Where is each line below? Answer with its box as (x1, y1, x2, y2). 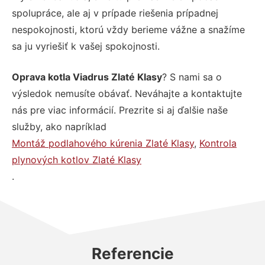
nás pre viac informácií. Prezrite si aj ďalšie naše (12, 104, 228, 116)
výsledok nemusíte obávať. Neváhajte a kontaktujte (12, 87, 242, 99)
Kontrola (199, 137, 237, 149)
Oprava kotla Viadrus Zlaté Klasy (12, 70, 162, 83)
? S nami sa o (162, 70, 222, 83)
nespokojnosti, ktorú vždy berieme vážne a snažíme (12, 23, 245, 35)
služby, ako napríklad (12, 120, 106, 132)
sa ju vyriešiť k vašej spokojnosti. (12, 40, 160, 52)
